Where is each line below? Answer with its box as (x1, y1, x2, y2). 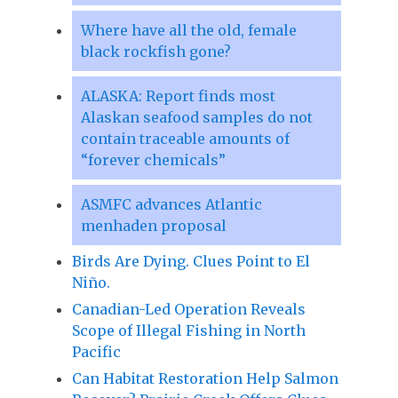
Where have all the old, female (80, 20, 297, 39)
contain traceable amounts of (80, 129, 290, 147)
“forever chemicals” (80, 150, 226, 169)
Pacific (71, 342, 121, 361)
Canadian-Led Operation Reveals (71, 299, 306, 318)
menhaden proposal (80, 216, 227, 235)
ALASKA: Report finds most (80, 86, 275, 105)
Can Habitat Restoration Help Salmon (71, 369, 338, 387)
